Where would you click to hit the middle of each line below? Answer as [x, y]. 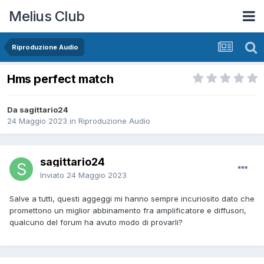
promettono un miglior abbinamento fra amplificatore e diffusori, [128, 211]
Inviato [53, 175]
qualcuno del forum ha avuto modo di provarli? [96, 222]
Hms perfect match [60, 79]
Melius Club [47, 16]
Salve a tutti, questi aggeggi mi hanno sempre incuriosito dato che [132, 199]
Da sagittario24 [38, 110]
